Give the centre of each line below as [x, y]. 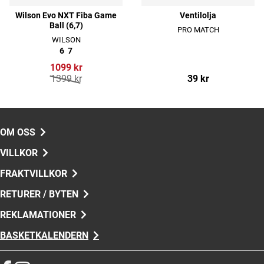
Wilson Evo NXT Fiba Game [66, 15]
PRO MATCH [198, 29]
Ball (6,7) [66, 25]
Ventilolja [198, 15]
